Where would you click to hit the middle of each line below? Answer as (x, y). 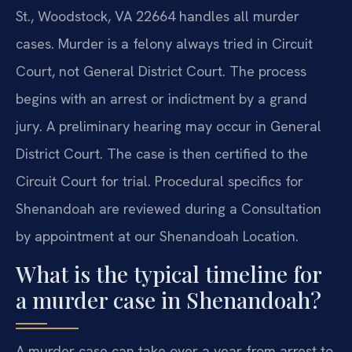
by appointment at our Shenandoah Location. (157, 236)
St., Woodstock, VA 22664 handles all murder (158, 16)
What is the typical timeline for (169, 273)
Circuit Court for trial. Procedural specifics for (159, 181)
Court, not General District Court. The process (161, 71)
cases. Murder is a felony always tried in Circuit (164, 43)
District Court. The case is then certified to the (162, 153)
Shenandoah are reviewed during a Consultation (169, 208)
